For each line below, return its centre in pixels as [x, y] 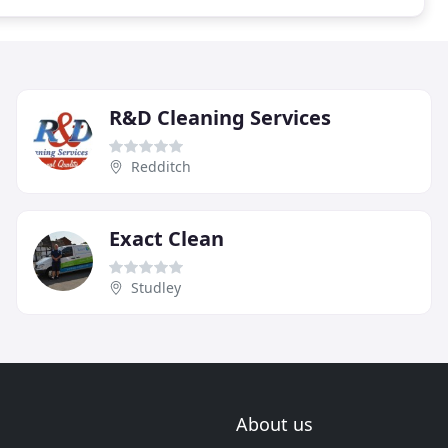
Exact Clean [166, 238]
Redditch [161, 166]
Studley [156, 287]
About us [274, 424]
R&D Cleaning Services [220, 117]
